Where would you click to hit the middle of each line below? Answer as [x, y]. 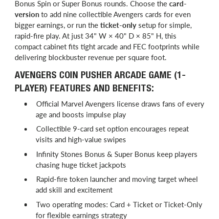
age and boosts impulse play [81, 114]
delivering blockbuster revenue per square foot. [91, 57]
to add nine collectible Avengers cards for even [115, 14]
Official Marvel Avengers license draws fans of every [120, 103]
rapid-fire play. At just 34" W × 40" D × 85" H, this [96, 35]
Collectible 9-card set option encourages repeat [112, 129]
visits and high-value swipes [81, 140]
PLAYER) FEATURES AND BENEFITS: [84, 89]
